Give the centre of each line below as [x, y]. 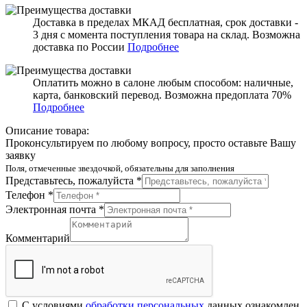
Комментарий [38, 238]
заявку [21, 155]
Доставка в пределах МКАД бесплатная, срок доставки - [165, 22]
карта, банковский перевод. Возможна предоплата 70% [162, 95]
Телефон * [29, 195]
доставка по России [80, 47]
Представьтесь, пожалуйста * [74, 180]
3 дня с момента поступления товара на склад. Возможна [167, 34]
